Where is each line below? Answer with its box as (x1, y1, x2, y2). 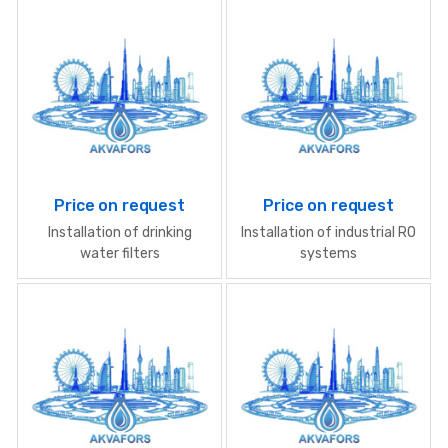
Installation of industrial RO (241, 224, 416, 242)
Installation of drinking (47, 224, 192, 242)
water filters (79, 245, 160, 263)
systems (300, 245, 357, 263)
